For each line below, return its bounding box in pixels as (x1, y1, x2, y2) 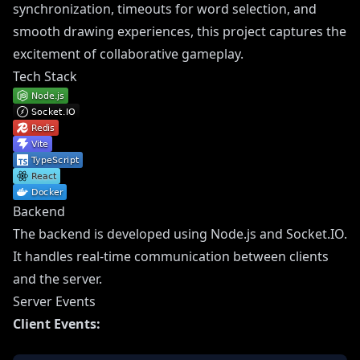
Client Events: (13, 314, 100, 333)
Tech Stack (13, 67, 77, 85)
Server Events (13, 292, 96, 310)
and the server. (13, 269, 102, 288)
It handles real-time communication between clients (13, 247, 329, 265)
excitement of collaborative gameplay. (13, 44, 243, 63)
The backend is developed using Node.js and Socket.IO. (13, 224, 347, 243)
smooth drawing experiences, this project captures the (13, 22, 346, 40)
